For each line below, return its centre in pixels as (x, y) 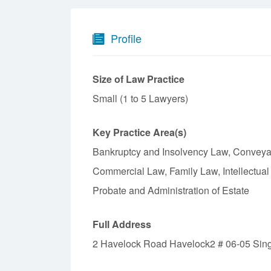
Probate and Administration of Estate (171, 191)
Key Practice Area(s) (139, 132)
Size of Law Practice (139, 79)
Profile (126, 38)
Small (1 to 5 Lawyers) (140, 99)
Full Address (122, 224)
